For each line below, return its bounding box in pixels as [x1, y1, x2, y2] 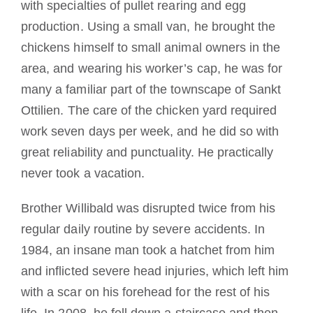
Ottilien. [21, 103, 64, 117]
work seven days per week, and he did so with [21, 124, 279, 138]
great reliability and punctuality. [21, 145, 194, 159]
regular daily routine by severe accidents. [21, 221, 252, 236]
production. [21, 19, 84, 34]
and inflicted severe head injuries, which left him [21, 263, 289, 278]
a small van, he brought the [122, 19, 276, 34]
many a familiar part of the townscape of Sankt [21, 82, 282, 96]
